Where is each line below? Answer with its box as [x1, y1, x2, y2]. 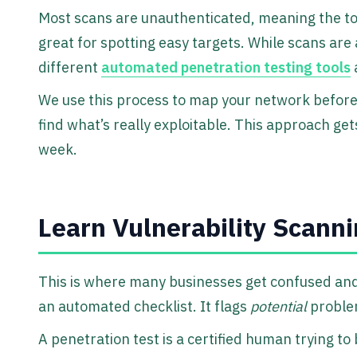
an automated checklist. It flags [38, 297, 250, 316]
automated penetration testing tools [101, 58, 351, 77]
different [38, 58, 101, 77]
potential [250, 297, 307, 316]
